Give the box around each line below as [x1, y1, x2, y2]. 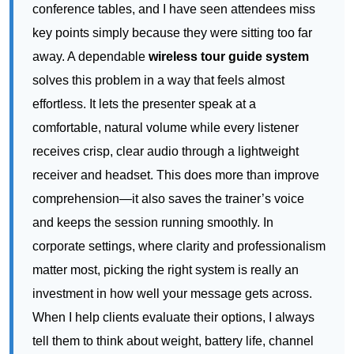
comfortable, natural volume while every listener [32, 121, 299, 135]
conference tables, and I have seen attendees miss [32, 2, 315, 17]
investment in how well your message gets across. [32, 287, 312, 301]
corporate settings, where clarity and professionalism [32, 239, 326, 254]
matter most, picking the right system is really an [32, 263, 299, 277]
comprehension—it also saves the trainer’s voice [32, 192, 304, 206]
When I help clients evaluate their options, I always [32, 311, 314, 325]
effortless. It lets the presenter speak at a [32, 97, 256, 111]
